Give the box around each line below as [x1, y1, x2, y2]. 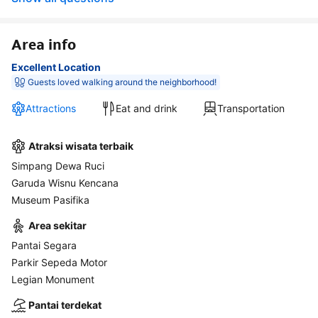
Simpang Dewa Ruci [11, 159, 104, 172]
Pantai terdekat [28, 298, 102, 311]
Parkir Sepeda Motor [11, 256, 107, 268]
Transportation [217, 102, 285, 114]
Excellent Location [11, 60, 101, 73]
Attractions [26, 102, 76, 114]
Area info [11, 35, 76, 54]
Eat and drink [116, 102, 177, 114]
